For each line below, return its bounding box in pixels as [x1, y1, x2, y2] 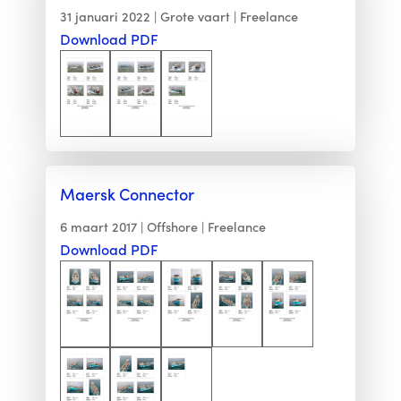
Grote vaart [159, 7, 230, 25]
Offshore [146, 218, 198, 236]
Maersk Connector [59, 183, 194, 206]
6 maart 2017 [59, 218, 137, 236]
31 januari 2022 [59, 7, 150, 25]
